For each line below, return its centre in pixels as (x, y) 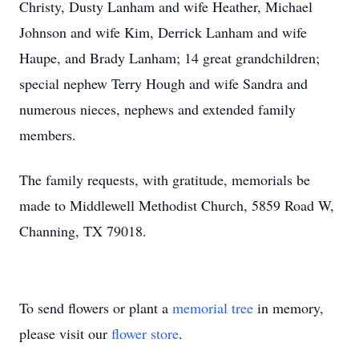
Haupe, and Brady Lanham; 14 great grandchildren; (169, 58)
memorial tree (213, 308)
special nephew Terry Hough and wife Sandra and (163, 83)
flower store (145, 333)
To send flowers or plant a (96, 308)
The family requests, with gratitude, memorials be (165, 179)
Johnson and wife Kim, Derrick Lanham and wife (163, 32)
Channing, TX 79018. (83, 231)
